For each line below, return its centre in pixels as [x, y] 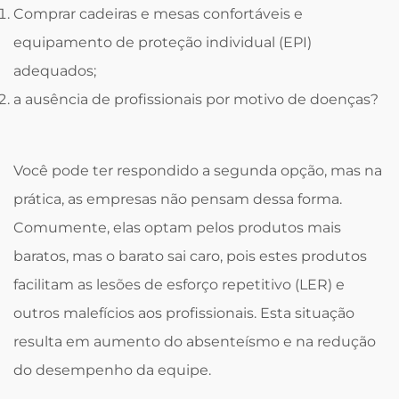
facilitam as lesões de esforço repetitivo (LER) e [179, 285]
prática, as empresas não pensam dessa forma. [178, 199]
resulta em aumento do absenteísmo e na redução [195, 342]
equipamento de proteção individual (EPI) [163, 42]
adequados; [55, 71]
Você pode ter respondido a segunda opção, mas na [198, 171]
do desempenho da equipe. [112, 370]
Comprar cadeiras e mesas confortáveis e [158, 14]
